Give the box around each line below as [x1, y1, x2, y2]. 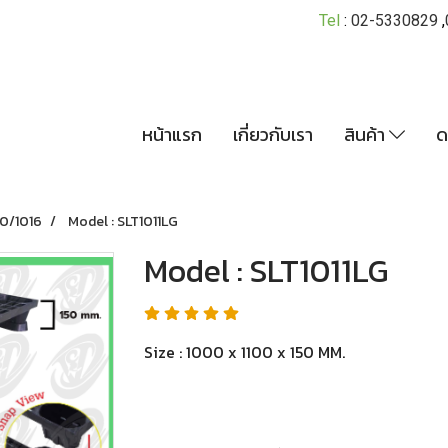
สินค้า [344, 121, 390, 148]
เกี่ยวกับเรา [233, 121, 314, 148]
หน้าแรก [142, 121, 203, 148]
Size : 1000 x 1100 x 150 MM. [144, 340, 345, 364]
